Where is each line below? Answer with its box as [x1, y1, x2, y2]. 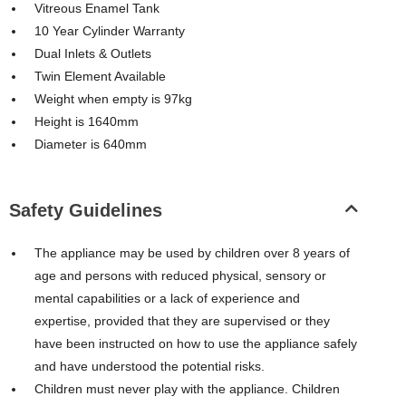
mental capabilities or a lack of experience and [34, 291, 300, 306]
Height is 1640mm [34, 114, 139, 130]
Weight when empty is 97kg [34, 92, 192, 107]
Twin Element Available [34, 69, 166, 84]
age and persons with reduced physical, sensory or [34, 268, 326, 284]
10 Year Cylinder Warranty [34, 24, 185, 39]
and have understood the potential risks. [34, 359, 265, 374]
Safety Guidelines [9, 200, 162, 221]
